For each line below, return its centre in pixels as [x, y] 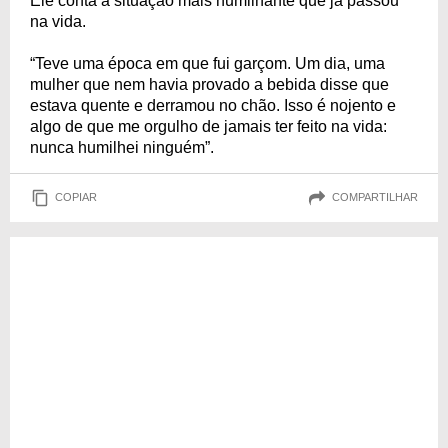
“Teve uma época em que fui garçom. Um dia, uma [207, 63]
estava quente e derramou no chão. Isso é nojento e [213, 105]
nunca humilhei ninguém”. [122, 147]
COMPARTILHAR [375, 197]
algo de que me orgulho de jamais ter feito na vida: [208, 126]
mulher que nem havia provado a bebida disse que [209, 84]
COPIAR [76, 197]
